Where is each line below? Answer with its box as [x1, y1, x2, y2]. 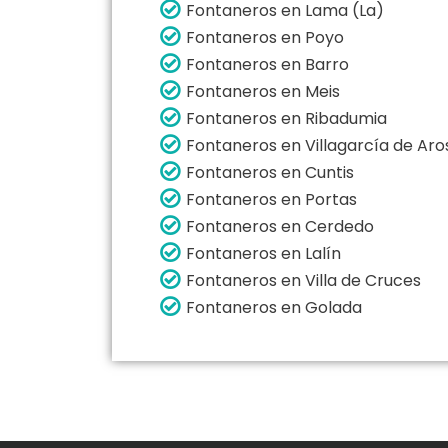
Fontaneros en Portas [186, 187, 357, 211]
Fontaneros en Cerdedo [186, 214, 374, 238]
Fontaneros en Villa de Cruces [186, 268, 421, 292]
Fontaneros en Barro [186, 52, 349, 76]
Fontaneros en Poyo [186, 25, 344, 49]
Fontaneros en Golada [186, 295, 362, 319]
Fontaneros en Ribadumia [186, 106, 387, 130]
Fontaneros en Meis [186, 79, 340, 103]
